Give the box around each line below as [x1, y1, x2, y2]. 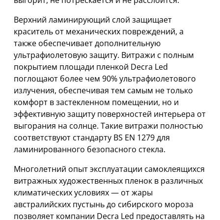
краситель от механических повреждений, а [14, 26, 184, 37]
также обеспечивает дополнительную [14, 37, 161, 49]
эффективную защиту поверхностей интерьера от [14, 108, 206, 119]
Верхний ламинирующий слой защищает [14, 14, 172, 25]
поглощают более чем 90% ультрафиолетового [14, 73, 196, 84]
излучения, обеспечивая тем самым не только [14, 84, 193, 96]
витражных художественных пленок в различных [14, 175, 203, 186]
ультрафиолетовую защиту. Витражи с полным [14, 49, 194, 60]
